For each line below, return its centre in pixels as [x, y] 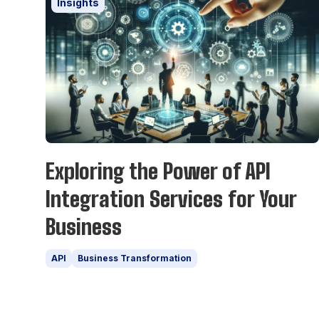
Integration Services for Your [171, 199]
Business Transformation [135, 258]
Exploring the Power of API [158, 171]
